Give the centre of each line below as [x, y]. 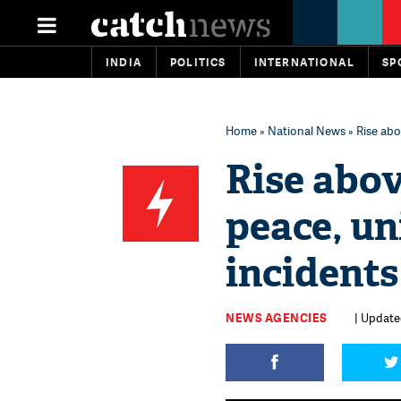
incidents [312, 273]
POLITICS [198, 62]
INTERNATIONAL [304, 62]
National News [307, 131]
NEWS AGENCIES [277, 318]
